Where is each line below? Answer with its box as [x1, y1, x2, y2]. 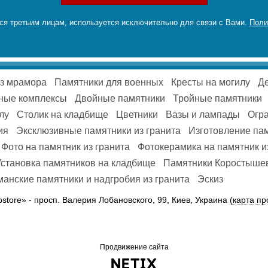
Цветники [116, 109, 158, 120]
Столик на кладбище [17, 109, 108, 120]
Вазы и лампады [166, 109, 240, 120]
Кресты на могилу [171, 77, 250, 88]
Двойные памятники [75, 93, 165, 104]
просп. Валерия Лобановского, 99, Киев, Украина [34, 195, 230, 205]
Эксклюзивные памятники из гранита [16, 126, 181, 136]
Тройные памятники [173, 93, 262, 104]
